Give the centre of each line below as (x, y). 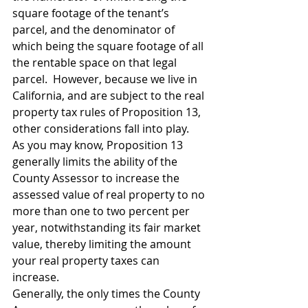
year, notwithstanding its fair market (108, 228)
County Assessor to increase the (97, 178)
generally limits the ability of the (96, 162)
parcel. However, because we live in (106, 79)
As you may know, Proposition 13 (99, 145)
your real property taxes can (87, 261)
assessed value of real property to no (110, 195)
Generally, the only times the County (108, 294)
